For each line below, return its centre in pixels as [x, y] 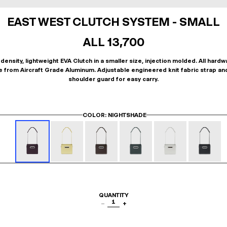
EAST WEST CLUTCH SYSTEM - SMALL [113, 22]
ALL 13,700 [113, 42]
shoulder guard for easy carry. [113, 79]
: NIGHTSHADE [126, 115]
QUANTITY [113, 195]
